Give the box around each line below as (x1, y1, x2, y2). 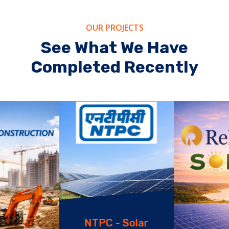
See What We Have (41, 38, 188, 57)
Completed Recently (31, 57, 198, 77)
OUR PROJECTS (85, 22, 144, 33)
